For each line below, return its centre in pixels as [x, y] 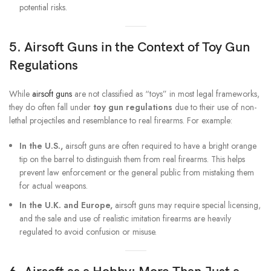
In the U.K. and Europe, [66, 205]
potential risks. [43, 8]
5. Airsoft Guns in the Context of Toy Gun [129, 48]
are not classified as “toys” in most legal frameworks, [166, 94]
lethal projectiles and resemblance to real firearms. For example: [121, 121]
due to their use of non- [214, 107]
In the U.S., [41, 146]
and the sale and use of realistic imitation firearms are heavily [125, 219]
